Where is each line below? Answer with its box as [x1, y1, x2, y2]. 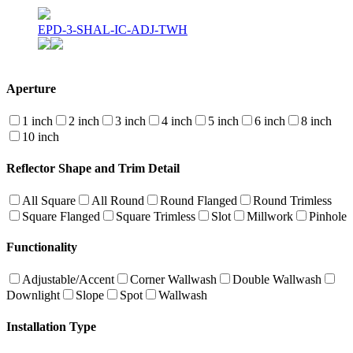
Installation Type [6, 319, 96, 333]
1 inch [22, 114, 53, 128]
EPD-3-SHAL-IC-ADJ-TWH [38, 22, 188, 36]
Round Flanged [160, 193, 237, 207]
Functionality [6, 240, 77, 255]
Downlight [6, 288, 60, 303]
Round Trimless [253, 193, 332, 207]
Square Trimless [116, 209, 195, 223]
